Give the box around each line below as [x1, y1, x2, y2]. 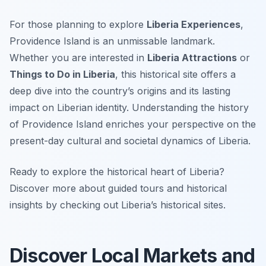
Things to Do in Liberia [9, 68, 115, 81]
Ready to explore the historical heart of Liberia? [9, 166, 224, 178]
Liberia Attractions [147, 52, 237, 64]
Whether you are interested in [9, 52, 147, 64]
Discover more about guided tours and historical [9, 182, 227, 195]
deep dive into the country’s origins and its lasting [9, 85, 230, 97]
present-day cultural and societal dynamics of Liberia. [9, 135, 251, 147]
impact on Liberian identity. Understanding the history [9, 102, 249, 114]
